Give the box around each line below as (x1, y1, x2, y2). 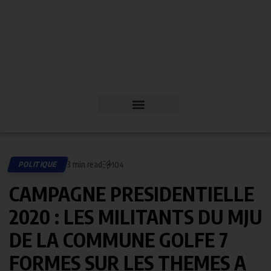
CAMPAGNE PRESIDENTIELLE (9, 181, 254, 206)
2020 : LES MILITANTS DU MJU (9, 204, 262, 229)
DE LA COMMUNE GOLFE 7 (9, 227, 228, 252)
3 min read (67, 159, 102, 169)
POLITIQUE (18, 160, 59, 169)
